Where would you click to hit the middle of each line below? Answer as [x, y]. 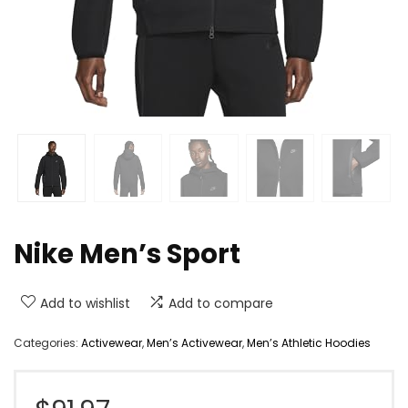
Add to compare [221, 303]
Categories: [47, 342]
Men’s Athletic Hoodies [309, 342]
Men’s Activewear [194, 342]
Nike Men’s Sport [127, 254]
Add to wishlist [85, 303]
